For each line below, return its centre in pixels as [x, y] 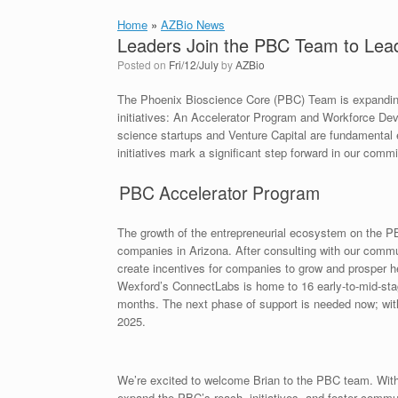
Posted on [147, 64]
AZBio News [193, 24]
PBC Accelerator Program [219, 192]
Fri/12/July [194, 64]
